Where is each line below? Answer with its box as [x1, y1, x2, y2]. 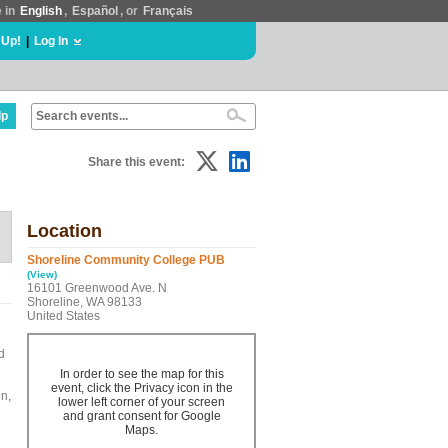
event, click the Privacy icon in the [50, 381, 233, 395]
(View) [27, 269, 57, 280]
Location [27, 221, 102, 241]
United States [27, 309, 100, 323]
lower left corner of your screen [58, 395, 225, 409]
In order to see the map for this [59, 367, 224, 381]
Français [143, 4, 193, 18]
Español [72, 4, 118, 18]
